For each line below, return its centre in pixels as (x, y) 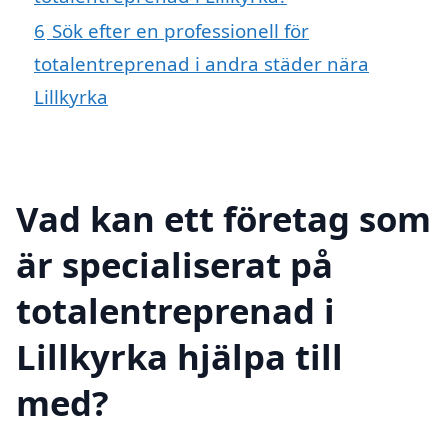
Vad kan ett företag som (223, 218)
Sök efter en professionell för (180, 31)
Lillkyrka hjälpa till (179, 356)
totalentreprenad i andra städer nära (201, 64)
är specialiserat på (174, 264)
